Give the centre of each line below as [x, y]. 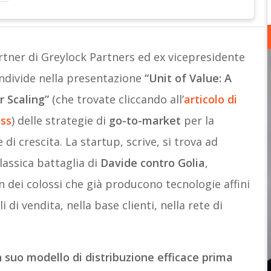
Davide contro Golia [152, 163]
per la [199, 120]
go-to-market [146, 120]
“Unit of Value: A [188, 78]
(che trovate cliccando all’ [116, 99]
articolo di [210, 99]
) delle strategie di [60, 120]
